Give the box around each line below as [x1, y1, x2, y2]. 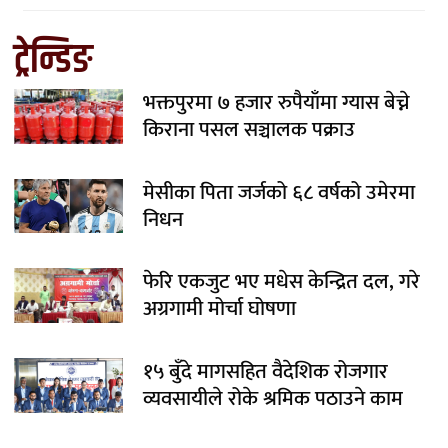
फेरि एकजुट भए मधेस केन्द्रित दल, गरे [143, 264, 421, 300]
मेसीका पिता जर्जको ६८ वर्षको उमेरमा [143, 174, 416, 210]
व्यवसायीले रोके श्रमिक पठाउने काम [143, 381, 404, 417]
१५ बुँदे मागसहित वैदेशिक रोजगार [143, 354, 389, 390]
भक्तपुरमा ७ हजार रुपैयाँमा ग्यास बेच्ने [143, 85, 411, 121]
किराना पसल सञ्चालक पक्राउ [143, 112, 356, 148]
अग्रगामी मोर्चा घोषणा [143, 291, 297, 327]
